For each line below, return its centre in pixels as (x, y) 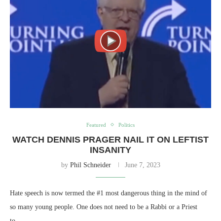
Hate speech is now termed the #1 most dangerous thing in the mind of (109, 193)
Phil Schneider (90, 165)
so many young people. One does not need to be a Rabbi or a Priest (104, 207)
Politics (127, 125)
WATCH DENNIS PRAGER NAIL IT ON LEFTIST (110, 139)
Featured (96, 125)
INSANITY (110, 150)
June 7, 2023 (142, 165)
